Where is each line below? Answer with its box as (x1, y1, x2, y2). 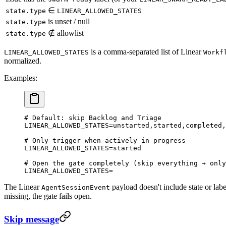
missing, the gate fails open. (4, 192, 92, 201)
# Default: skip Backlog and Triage (24, 114, 161, 122)
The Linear (4, 183, 41, 192)
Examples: (4, 74, 37, 83)
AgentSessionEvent (41, 184, 110, 192)
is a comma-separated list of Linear (89, 47, 203, 56)
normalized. (4, 56, 41, 66)
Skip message (4, 213, 59, 224)
